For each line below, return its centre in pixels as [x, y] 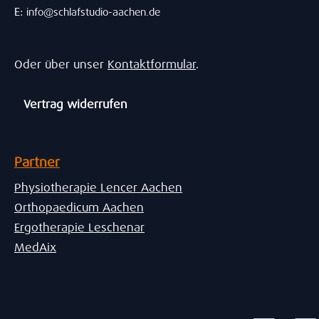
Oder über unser [61, 65]
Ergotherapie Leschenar [79, 228]
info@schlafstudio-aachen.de [93, 12]
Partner [37, 163]
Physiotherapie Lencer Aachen [98, 188]
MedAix [35, 248]
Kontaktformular [152, 65]
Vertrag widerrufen [75, 105]
